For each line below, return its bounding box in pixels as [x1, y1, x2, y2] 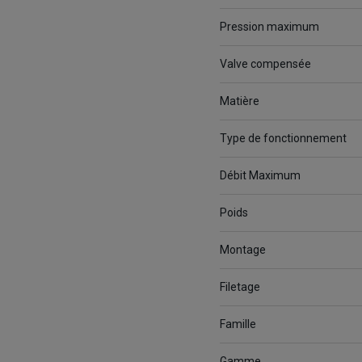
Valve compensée [220, 57, 311, 71]
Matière [220, 95, 259, 108]
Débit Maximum [220, 169, 301, 183]
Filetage [220, 280, 260, 294]
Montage [220, 243, 266, 257]
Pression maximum [220, 20, 319, 34]
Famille [220, 318, 256, 331]
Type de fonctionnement [220, 132, 347, 145]
